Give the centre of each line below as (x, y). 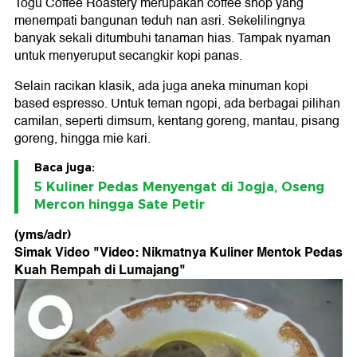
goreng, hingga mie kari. (82, 139)
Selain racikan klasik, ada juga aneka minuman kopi (161, 86)
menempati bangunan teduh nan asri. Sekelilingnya (160, 21)
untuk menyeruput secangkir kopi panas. (128, 56)
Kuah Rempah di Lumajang (97, 270)
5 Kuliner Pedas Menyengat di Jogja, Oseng (179, 187)
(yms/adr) (43, 235)
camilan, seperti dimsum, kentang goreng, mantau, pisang (177, 122)
